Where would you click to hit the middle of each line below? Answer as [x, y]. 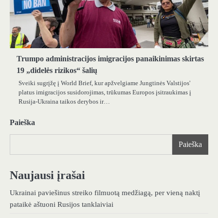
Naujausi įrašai [47, 175]
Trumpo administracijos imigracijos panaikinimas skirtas [110, 59]
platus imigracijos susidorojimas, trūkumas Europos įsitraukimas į [105, 92]
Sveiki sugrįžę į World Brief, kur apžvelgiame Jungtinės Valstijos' [104, 83]
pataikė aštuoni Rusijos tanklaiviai [62, 205]
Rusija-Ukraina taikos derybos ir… [64, 102]
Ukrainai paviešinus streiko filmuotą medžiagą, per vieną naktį [105, 193]
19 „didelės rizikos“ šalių [57, 71]
